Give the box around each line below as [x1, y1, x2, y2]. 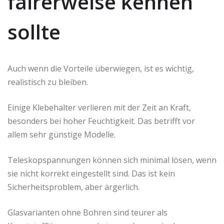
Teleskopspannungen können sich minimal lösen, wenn [7, 154, 216, 166]
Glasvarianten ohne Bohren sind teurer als [7, 207, 167, 218]
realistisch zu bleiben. [7, 76, 88, 88]
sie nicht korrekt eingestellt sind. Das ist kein [7, 168, 175, 179]
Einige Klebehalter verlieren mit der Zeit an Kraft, [7, 102, 191, 113]
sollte [7, 18, 60, 46]
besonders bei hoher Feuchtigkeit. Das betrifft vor [7, 115, 195, 127]
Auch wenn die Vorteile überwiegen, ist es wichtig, [7, 63, 194, 74]
